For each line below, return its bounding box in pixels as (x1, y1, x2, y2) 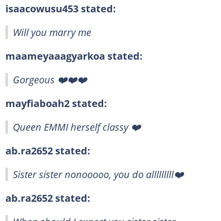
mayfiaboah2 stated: (5, 96, 107, 110)
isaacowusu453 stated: (5, 1, 116, 15)
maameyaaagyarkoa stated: (5, 48, 143, 63)
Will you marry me (13, 25, 91, 39)
